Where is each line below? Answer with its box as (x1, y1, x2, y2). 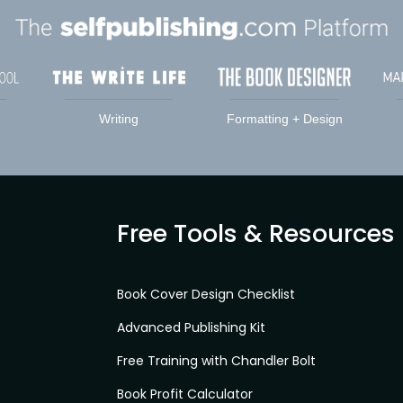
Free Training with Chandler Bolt (116, 352, 316, 371)
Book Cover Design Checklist (116, 285, 295, 304)
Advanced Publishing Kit (116, 318, 265, 337)
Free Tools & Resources (116, 216, 395, 250)
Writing (98, 112, 139, 127)
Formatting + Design (226, 112, 343, 127)
